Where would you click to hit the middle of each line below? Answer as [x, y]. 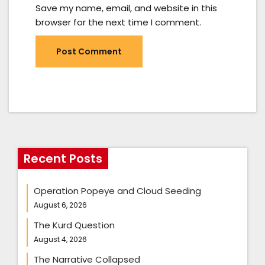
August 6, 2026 [60, 205]
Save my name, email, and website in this [126, 8]
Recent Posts [63, 158]
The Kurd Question [74, 225]
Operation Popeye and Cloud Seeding [117, 190]
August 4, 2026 [60, 239]
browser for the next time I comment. [118, 22]
